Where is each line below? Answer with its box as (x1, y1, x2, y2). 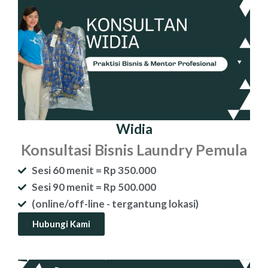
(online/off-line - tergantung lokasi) (31, 197, 199, 211)
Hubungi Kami (32, 218, 90, 230)
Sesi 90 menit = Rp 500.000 (31, 181, 156, 194)
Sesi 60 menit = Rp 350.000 (31, 164, 156, 177)
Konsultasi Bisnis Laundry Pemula (21, 141, 247, 159)
